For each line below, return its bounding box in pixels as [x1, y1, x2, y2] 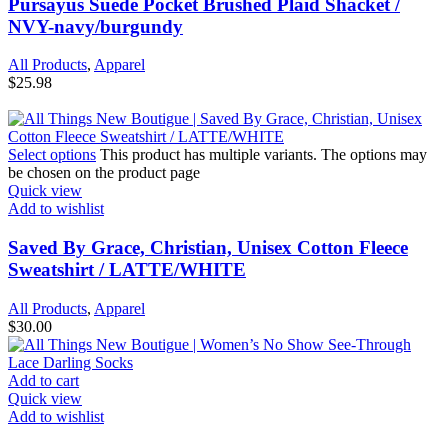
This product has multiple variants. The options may [100, 146, 427, 164]
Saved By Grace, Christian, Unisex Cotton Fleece [8, 237, 408, 259]
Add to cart [8, 371, 79, 389]
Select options [8, 146, 96, 164]
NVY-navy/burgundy [8, 15, 183, 37]
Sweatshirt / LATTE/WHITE [8, 259, 246, 281]
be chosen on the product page [8, 164, 200, 182]
